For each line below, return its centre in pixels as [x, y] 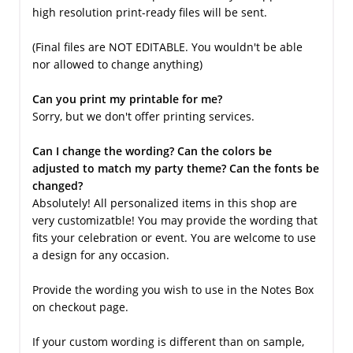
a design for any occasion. [100, 255]
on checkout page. [80, 307]
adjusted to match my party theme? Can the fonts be [175, 168]
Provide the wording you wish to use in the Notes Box [173, 289]
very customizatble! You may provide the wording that [175, 220]
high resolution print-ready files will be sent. [149, 12]
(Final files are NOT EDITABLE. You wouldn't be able [167, 46]
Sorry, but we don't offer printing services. [143, 116]
